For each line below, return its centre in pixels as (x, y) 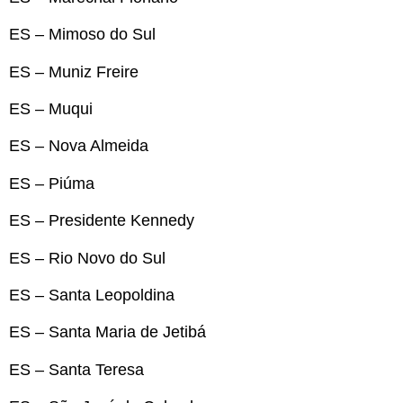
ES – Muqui (51, 108)
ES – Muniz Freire (74, 72)
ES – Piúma (52, 183)
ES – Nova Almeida (79, 146)
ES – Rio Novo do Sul (87, 258)
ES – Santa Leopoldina (92, 295)
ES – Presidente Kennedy (102, 221)
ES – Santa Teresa (76, 369)
